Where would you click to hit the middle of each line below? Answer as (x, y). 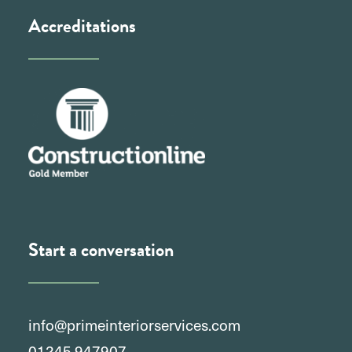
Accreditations (82, 26)
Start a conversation (101, 250)
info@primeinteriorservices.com (134, 324)
